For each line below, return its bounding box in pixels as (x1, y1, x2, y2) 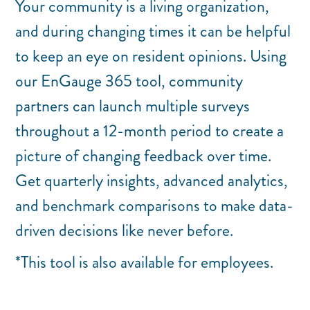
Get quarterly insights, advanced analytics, (15, 168, 289, 192)
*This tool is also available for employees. (15, 250, 274, 274)
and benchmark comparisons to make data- (15, 193, 294, 217)
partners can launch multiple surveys (15, 93, 250, 118)
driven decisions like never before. (15, 218, 234, 242)
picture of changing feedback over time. (15, 143, 272, 167)
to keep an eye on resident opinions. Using (15, 44, 287, 68)
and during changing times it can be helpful (15, 19, 291, 43)
